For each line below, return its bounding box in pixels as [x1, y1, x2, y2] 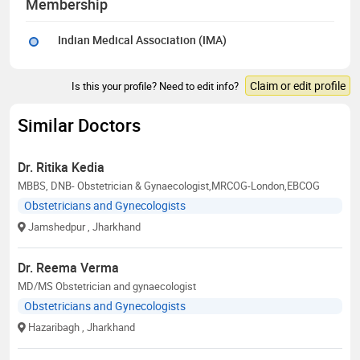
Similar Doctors [18, 112, 141, 137]
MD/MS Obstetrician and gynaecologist [18, 278, 196, 293]
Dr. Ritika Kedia [18, 157, 104, 176]
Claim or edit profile [250, 77, 346, 93]
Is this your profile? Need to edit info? [72, 78, 241, 93]
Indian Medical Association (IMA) [58, 31, 227, 47]
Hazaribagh [28, 319, 80, 334]
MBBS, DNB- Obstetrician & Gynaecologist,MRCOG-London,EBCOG [18, 178, 320, 193]
